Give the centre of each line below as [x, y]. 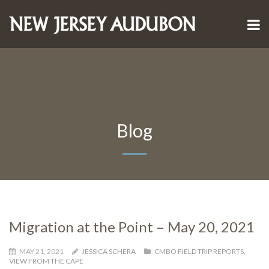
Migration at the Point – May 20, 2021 [132, 227]
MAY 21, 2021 [41, 251]
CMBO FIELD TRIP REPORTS [199, 251]
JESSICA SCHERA [109, 251]
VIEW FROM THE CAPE [46, 261]
